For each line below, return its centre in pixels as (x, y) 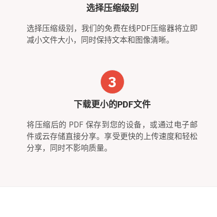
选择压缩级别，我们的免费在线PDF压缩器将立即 (112, 28)
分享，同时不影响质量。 (69, 147)
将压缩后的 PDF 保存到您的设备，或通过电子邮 (112, 124)
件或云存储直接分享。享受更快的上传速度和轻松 (112, 136)
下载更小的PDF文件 (112, 104)
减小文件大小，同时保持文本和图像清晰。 (100, 39)
